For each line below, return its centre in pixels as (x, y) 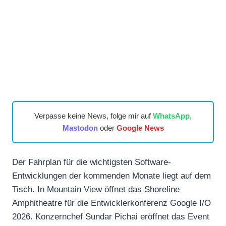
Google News (140, 128)
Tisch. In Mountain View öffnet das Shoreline (96, 189)
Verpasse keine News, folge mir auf (94, 116)
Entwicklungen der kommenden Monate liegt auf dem (111, 176)
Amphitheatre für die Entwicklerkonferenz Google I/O (111, 203)
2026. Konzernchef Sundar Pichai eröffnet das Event (111, 216)
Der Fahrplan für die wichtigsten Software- (92, 162)
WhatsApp (171, 116)
